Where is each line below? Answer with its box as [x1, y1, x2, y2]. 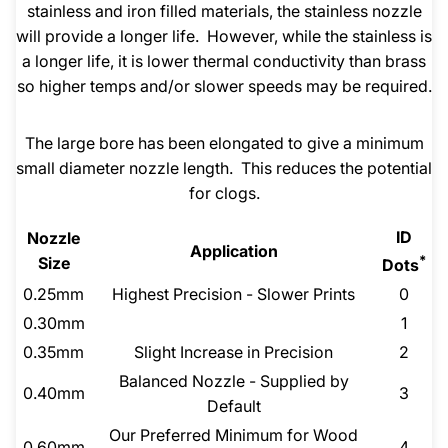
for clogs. [188, 183, 260, 204]
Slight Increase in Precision [134, 342, 333, 363]
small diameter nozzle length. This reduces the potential [16, 158, 432, 179]
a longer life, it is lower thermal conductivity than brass [22, 51, 426, 72]
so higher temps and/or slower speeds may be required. [16, 76, 432, 97]
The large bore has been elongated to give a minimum [24, 133, 424, 154]
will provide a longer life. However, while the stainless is [16, 26, 432, 47]
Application [189, 241, 278, 262]
